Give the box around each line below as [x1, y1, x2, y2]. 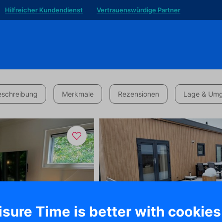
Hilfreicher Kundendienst [5, 6, 83, 14]
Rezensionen [118, 90, 159, 98]
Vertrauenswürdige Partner [97, 6, 180, 14]
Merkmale [62, 90, 94, 98]
